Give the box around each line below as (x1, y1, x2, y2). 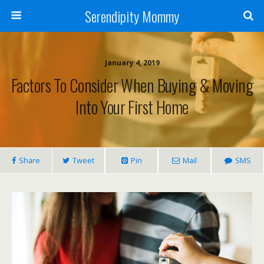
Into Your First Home (75, 94, 189, 119)
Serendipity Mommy (85, 5, 179, 27)
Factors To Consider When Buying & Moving (11, 72, 253, 97)
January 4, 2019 (104, 58, 160, 68)
